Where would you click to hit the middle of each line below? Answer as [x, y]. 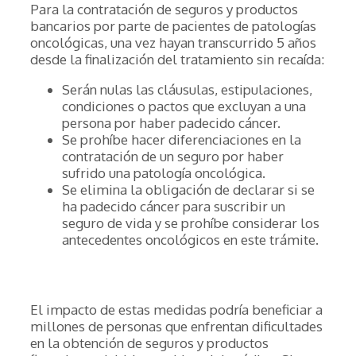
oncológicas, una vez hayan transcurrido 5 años [173, 43]
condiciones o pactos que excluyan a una [184, 106]
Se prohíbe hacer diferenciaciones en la [182, 139]
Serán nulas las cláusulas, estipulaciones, [187, 89]
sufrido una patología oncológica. [164, 173]
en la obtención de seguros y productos [149, 343]
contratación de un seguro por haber [173, 156]
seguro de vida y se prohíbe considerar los [191, 223]
